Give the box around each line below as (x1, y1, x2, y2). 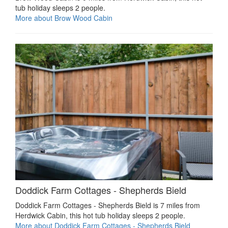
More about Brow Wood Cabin (15, 13, 112, 23)
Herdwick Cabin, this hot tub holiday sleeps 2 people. (15, 210, 185, 221)
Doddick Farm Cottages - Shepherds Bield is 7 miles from (15, 200, 200, 211)
